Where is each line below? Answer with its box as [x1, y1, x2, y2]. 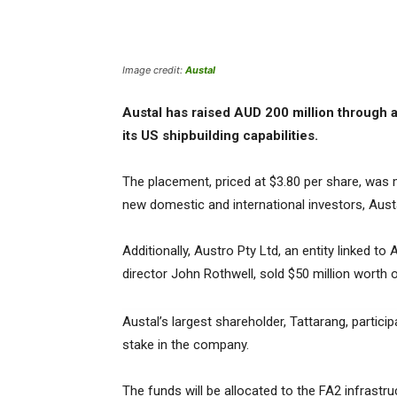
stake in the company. [122, 337, 253, 354]
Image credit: [122, 64, 185, 77]
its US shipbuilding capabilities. [122, 128, 322, 144]
